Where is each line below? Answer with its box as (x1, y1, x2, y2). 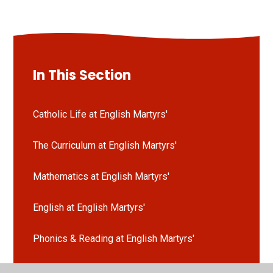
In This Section (33, 65, 132, 85)
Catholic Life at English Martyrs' (33, 108, 168, 120)
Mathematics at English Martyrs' (33, 170, 170, 182)
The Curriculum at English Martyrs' (33, 139, 177, 151)
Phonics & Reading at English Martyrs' (33, 232, 195, 244)
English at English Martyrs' (33, 201, 146, 213)
